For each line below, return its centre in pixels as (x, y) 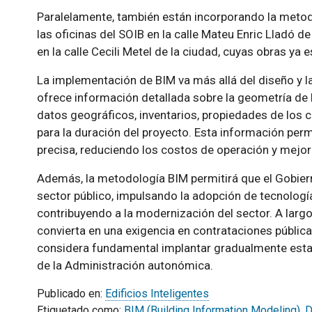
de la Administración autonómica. (125, 265)
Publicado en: (71, 294)
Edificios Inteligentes (157, 294)
